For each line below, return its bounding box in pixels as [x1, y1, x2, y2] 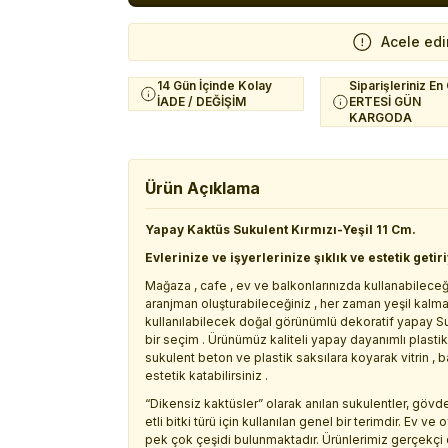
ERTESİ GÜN [349, 94, 421, 109]
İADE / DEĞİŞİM [157, 94, 246, 109]
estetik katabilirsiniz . [145, 368, 268, 383]
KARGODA [349, 110, 412, 125]
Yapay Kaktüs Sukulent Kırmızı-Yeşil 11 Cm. [145, 222, 416, 237]
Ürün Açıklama [145, 178, 260, 198]
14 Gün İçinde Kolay [157, 78, 272, 93]
